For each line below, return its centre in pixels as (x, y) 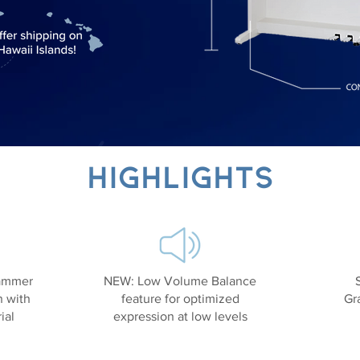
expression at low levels (180, 316)
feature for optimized (180, 299)
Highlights (180, 175)
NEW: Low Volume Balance (180, 281)
